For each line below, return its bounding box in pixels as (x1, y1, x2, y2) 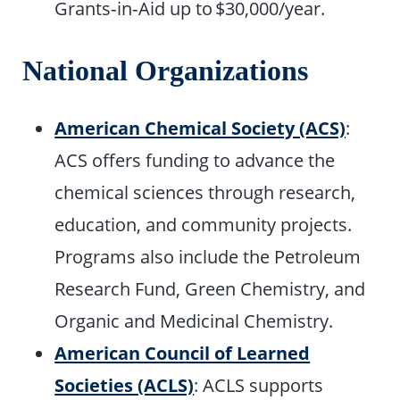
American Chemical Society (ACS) (54, 114, 346, 140)
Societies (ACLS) (54, 371, 195, 397)
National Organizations (22, 55, 309, 87)
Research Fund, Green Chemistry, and (54, 275, 366, 301)
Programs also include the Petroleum (54, 243, 362, 269)
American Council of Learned (54, 339, 311, 365)
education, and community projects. (54, 211, 353, 237)
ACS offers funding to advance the (54, 146, 336, 172)
